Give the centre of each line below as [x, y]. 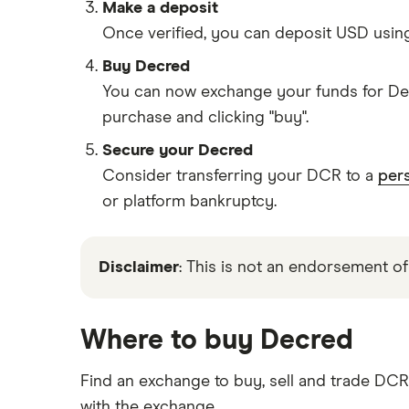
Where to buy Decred [217, 340]
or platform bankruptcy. [189, 201]
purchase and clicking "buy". [205, 117]
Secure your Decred [178, 150]
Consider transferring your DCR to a [240, 176]
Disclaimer [139, 267]
